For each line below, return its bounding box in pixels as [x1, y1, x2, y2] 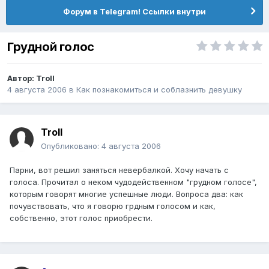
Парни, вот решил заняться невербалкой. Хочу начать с [10, 165, 229, 175]
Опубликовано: [41, 141, 101, 151]
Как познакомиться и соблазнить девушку [76, 84, 242, 94]
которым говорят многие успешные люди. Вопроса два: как [10, 189, 243, 199]
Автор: [7, 73, 36, 83]
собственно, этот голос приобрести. [10, 213, 153, 223]
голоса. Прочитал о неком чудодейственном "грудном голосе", [10, 177, 257, 187]
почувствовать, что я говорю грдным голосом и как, [10, 201, 216, 211]
